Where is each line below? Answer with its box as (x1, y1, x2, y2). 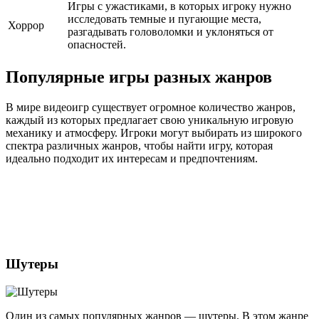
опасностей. (68, 38, 126, 51)
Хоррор (8, 19, 44, 31)
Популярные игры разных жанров (6, 67, 272, 86)
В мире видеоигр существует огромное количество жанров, (6, 100, 296, 113)
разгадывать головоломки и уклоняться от (68, 25, 273, 38)
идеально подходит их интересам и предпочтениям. (6, 152, 258, 164)
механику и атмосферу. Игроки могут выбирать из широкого (6, 126, 302, 139)
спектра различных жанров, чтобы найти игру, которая (6, 139, 273, 152)
